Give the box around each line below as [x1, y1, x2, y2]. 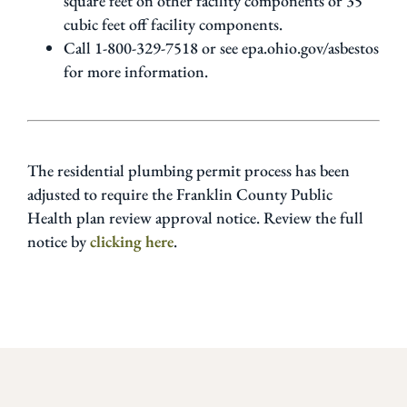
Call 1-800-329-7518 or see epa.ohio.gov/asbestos [64, 37, 379, 59]
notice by [27, 230, 90, 252]
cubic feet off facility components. [64, 14, 283, 35]
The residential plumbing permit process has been [27, 159, 350, 181]
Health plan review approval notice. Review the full [27, 206, 363, 228]
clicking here [90, 230, 174, 252]
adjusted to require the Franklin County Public [27, 183, 333, 204]
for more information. [64, 61, 208, 83]
